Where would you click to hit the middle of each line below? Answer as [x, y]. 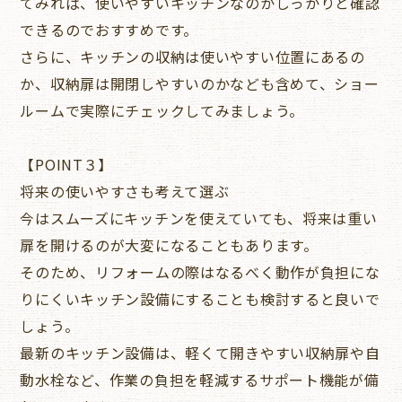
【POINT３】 [67, 164]
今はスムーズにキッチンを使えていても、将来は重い [199, 218]
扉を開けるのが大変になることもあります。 [169, 245]
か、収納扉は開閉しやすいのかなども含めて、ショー [200, 83]
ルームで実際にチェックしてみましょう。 [162, 110]
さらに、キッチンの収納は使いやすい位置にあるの [192, 56]
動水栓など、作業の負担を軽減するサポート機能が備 [200, 379]
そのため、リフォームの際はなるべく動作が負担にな [200, 271]
